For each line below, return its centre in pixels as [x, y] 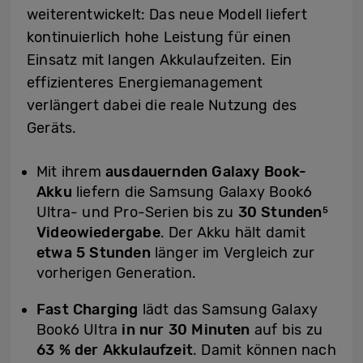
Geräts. [52, 128]
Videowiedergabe [98, 233]
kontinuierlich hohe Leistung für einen [159, 38]
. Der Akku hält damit [233, 233]
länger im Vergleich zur [233, 253]
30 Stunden [280, 213]
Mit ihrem [71, 172]
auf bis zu [286, 330]
